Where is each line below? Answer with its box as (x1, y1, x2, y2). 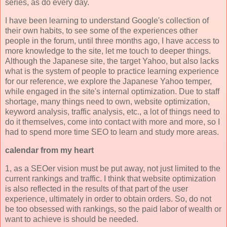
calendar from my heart (5, 145, 94, 155)
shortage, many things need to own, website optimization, (5, 97, 210, 106)
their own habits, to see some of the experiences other (5, 26, 198, 35)
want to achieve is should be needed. (5, 214, 138, 223)
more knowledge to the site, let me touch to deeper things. (5, 46, 211, 55)
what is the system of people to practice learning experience (5, 66, 219, 75)
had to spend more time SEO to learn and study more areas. (5, 127, 219, 136)
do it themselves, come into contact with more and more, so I (5, 117, 220, 126)
